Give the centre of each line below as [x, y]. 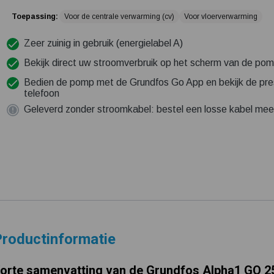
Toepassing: [35, 17]
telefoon [41, 93]
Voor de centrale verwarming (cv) [119, 17]
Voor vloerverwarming [220, 17]
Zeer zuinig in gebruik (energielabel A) [103, 43]
